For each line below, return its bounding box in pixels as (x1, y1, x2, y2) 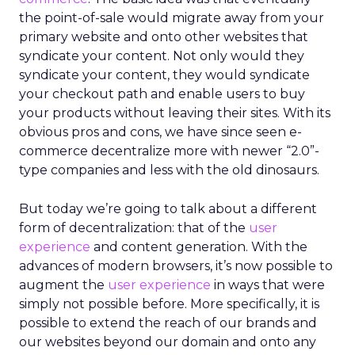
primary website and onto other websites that (19, 29, 308, 44)
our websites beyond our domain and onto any (19, 334, 316, 349)
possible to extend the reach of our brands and (19, 315, 317, 330)
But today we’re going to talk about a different (19, 201, 317, 216)
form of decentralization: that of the (19, 220, 249, 235)
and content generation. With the (90, 239, 307, 254)
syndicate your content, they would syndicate (19, 67, 310, 82)
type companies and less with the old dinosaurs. (19, 162, 319, 177)
